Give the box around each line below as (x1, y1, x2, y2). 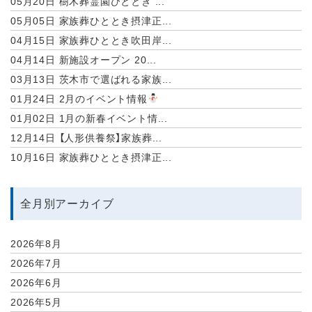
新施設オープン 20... (55, 54, 157, 65)
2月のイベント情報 (55, 93, 148, 104)
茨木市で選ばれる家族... (55, 73, 173, 85)
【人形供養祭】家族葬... (55, 132, 163, 143)
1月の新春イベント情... (55, 112, 169, 124)
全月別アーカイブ (20, 197, 114, 210)
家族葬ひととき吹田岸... (55, 34, 173, 46)
